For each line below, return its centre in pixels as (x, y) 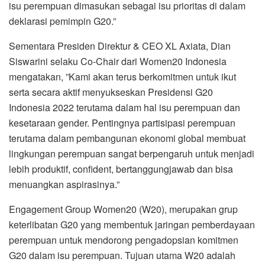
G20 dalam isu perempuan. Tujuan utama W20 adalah (122, 256)
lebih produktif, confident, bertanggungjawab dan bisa (121, 169)
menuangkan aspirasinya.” (64, 185)
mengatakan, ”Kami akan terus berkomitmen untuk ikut (122, 77)
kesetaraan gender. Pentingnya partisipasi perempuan (122, 123)
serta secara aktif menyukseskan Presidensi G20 (111, 92)
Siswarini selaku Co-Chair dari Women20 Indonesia (118, 62)
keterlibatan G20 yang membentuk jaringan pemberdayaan (132, 225)
